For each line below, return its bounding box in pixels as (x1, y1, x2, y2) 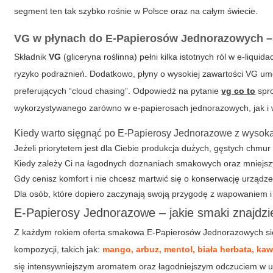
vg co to (221, 86, 256, 96)
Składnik (14, 52, 49, 62)
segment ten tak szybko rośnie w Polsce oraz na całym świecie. (14, 6, 258, 16)
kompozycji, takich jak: (14, 244, 103, 254)
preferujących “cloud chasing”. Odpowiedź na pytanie (14, 86, 222, 96)
